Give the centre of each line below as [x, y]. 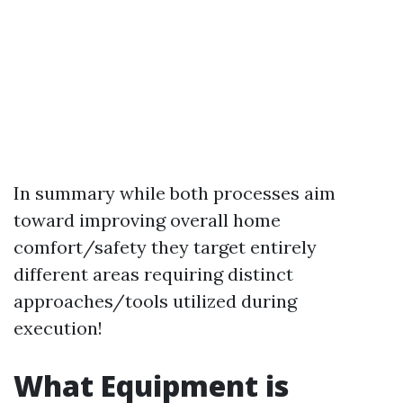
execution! [58, 328]
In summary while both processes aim [175, 193]
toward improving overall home [147, 220]
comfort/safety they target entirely [165, 247]
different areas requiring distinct [153, 274]
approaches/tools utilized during [155, 301]
